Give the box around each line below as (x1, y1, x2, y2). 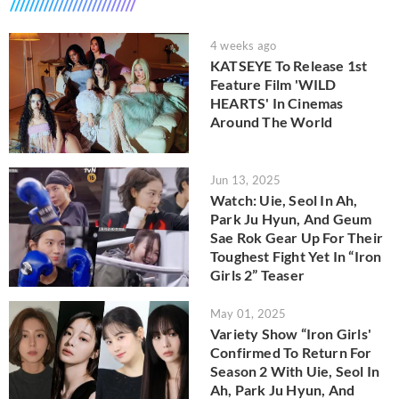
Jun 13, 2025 (210, 172, 281, 187)
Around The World (210, 113, 333, 131)
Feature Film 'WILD (210, 76, 337, 94)
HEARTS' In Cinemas (210, 94, 344, 112)
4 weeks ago (210, 38, 277, 53)
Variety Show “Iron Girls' (210, 325, 371, 343)
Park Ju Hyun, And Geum (210, 209, 372, 227)
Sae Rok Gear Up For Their (210, 228, 383, 246)
